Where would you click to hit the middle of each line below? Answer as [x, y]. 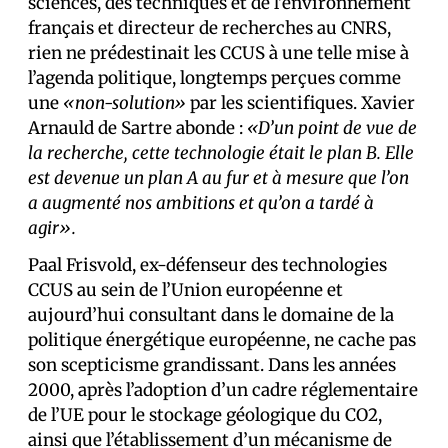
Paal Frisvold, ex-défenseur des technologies [207, 265]
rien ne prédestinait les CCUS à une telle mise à [218, 53]
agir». [52, 228]
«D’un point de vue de [332, 128]
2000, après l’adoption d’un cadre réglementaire [223, 390]
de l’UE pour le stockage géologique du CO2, [205, 415]
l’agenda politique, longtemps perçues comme [214, 78]
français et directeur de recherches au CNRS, [209, 28]
